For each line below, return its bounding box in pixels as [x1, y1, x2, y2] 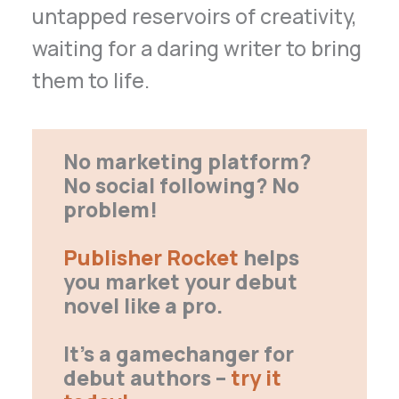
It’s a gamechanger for [62, 338, 294, 368]
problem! [62, 194, 158, 224]
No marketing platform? [62, 146, 311, 175]
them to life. [32, 65, 151, 94]
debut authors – [62, 362, 226, 392]
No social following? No [62, 170, 299, 199]
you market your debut [62, 266, 297, 296]
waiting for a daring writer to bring [32, 33, 362, 62]
